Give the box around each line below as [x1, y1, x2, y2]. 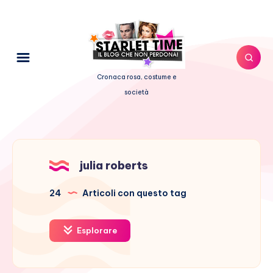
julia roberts [80, 158, 148, 172]
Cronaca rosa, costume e [96, 72, 177, 81]
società [124, 87, 149, 96]
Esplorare [75, 225, 117, 235]
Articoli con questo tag [80, 187, 186, 199]
